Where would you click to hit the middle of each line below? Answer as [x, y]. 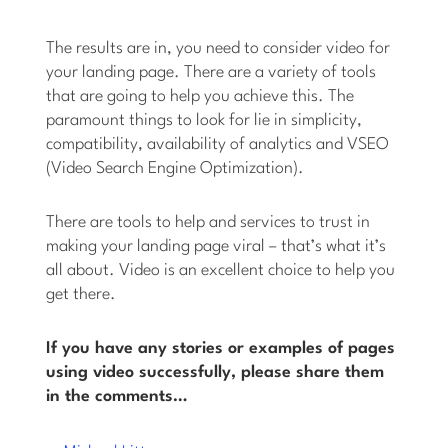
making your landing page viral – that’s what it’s [216, 246]
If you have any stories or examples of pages [221, 348]
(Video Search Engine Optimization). [175, 168]
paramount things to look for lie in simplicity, [204, 120]
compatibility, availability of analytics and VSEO [218, 144]
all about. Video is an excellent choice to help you [221, 270]
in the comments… [117, 396]
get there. [81, 294]
